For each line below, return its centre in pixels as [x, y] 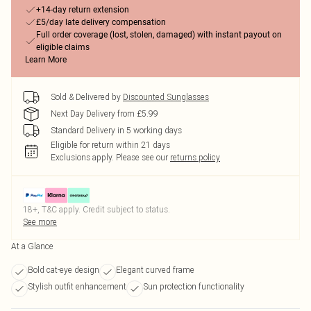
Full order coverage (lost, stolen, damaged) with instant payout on [159, 35]
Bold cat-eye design [64, 270]
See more [40, 222]
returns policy [195, 157]
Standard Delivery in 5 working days [116, 130]
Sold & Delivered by [86, 97]
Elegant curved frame [155, 270]
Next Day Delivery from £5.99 [104, 114]
